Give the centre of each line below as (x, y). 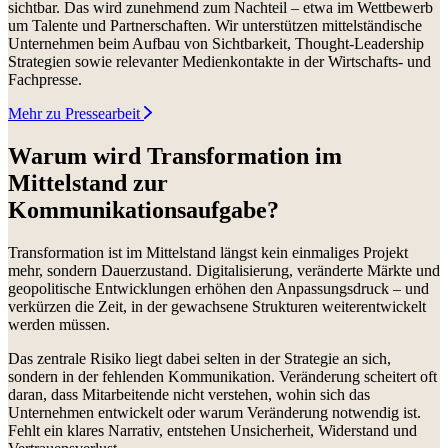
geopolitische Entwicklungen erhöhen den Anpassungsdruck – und (218, 288)
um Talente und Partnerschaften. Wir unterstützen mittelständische (215, 25)
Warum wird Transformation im (175, 155)
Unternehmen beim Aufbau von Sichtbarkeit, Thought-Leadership (216, 43)
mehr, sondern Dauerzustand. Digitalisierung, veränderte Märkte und (224, 270)
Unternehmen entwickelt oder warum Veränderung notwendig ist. (214, 412)
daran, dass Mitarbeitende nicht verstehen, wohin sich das (189, 394)
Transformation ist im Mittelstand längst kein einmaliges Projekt (208, 252)
